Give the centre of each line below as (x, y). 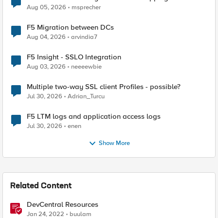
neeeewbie (86, 67)
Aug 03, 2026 (46, 67)
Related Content (41, 186)
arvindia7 (84, 37)
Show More (114, 143)
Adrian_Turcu (86, 96)
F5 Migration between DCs (70, 27)
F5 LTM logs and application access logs (94, 116)
